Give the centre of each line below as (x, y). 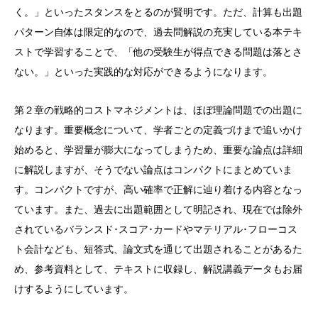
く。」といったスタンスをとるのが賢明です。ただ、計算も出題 (158, 12)
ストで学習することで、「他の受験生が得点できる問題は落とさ (158, 52)
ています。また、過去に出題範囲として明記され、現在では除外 (158, 209)
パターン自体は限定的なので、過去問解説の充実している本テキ (158, 32)
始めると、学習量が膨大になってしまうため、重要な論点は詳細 (158, 150)
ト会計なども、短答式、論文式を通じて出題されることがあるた (158, 249)
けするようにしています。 (74, 289)
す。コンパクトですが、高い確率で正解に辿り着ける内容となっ (158, 190)
